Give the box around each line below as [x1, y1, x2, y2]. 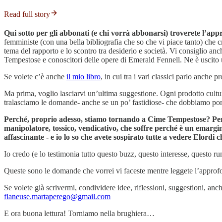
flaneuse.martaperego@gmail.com [4, 192, 111, 201]
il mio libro [66, 72, 101, 81]
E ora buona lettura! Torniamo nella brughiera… [4, 209, 155, 218]
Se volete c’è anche [4, 72, 66, 81]
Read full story [4, 10, 50, 19]
